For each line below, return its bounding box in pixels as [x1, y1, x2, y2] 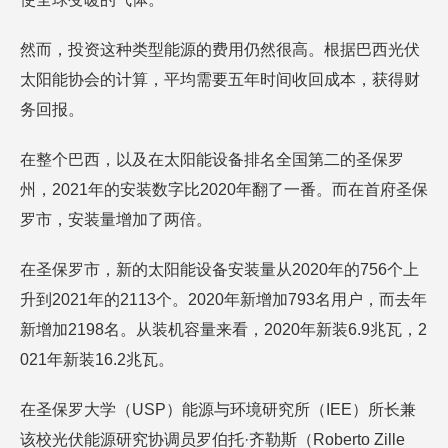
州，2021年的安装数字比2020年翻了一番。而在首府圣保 [20, 181, 428, 198]
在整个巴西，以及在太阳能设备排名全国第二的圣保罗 [20, 151, 404, 168]
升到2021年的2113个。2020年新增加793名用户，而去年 [20, 291, 427, 308]
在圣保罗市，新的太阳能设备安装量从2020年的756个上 [20, 261, 419, 278]
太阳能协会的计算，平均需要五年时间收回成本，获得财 [20, 71, 420, 88]
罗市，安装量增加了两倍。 [20, 211, 212, 228]
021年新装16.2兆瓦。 [20, 351, 174, 368]
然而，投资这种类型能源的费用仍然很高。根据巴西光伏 [20, 41, 420, 58]
